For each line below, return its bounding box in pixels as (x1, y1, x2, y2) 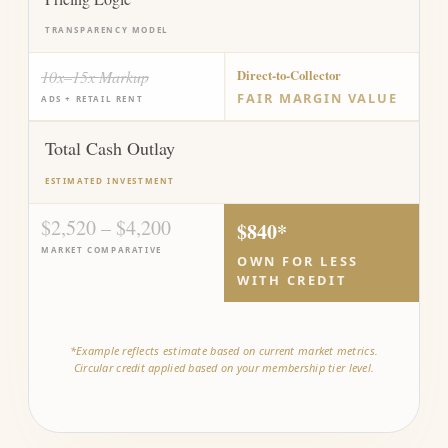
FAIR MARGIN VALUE (237, 89, 398, 107)
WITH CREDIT (237, 271, 347, 289)
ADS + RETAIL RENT (41, 93, 144, 104)
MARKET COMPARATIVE (41, 244, 162, 255)
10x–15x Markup (41, 66, 149, 87)
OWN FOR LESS (237, 252, 359, 270)
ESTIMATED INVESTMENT (45, 175, 175, 186)
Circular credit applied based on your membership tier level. (73, 360, 375, 375)
